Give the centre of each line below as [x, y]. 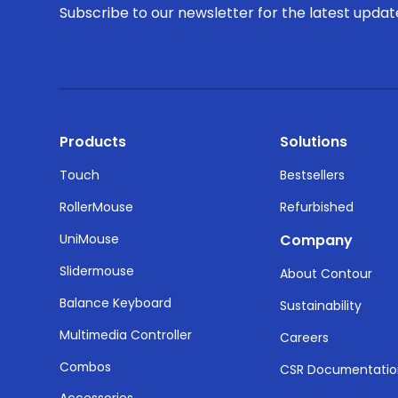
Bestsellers [313, 175]
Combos [86, 366]
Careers [305, 337]
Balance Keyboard [116, 302]
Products [93, 142]
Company [317, 241]
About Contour [326, 273]
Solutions [314, 142]
